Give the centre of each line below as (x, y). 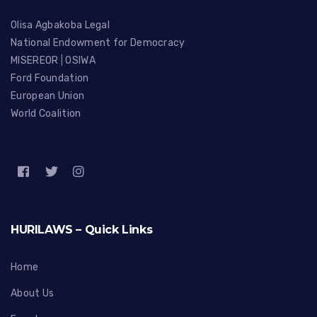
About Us (33, 293)
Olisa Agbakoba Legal (60, 25)
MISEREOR (36, 60)
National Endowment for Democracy (98, 42)
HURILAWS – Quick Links (82, 229)
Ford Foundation (50, 78)
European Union (48, 96)
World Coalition (46, 113)
